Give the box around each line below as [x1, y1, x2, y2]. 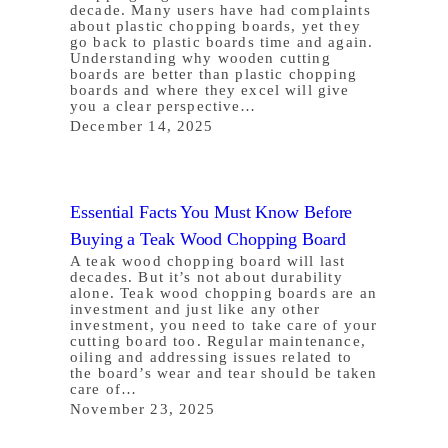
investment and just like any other [70, 300, 321, 317]
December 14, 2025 [70, 117, 214, 134]
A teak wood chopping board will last [70, 252, 346, 269]
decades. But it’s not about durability [70, 268, 343, 285]
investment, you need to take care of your [70, 316, 378, 333]
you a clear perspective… [70, 97, 257, 114]
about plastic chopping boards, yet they [70, 17, 361, 34]
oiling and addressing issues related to [70, 348, 352, 365]
